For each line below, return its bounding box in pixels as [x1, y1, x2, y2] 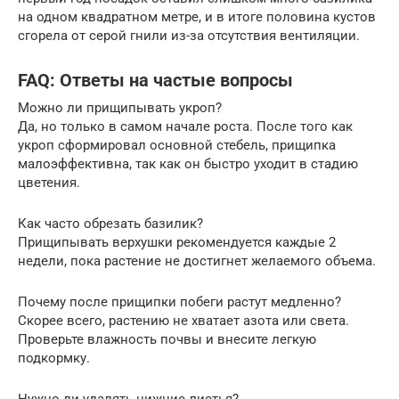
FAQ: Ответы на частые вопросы [18, 70, 293, 92]
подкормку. [18, 350, 90, 367]
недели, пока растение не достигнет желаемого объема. [18, 253, 376, 270]
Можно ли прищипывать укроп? [18, 100, 222, 117]
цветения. [18, 175, 80, 191]
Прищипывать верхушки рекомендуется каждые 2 [18, 234, 336, 251]
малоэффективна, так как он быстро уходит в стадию [18, 156, 358, 173]
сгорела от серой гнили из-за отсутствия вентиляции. [18, 28, 360, 45]
